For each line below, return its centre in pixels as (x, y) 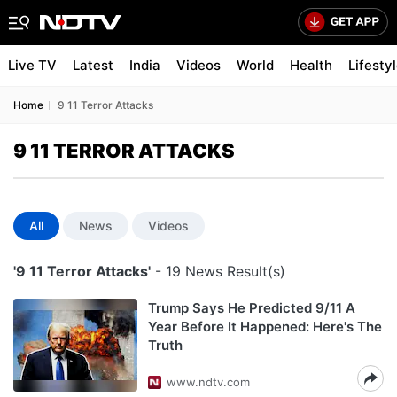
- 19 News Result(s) (218, 271)
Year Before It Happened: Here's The (265, 327)
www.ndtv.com (208, 382)
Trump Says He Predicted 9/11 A (252, 308)
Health (311, 65)
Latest (93, 65)
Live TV (32, 65)
